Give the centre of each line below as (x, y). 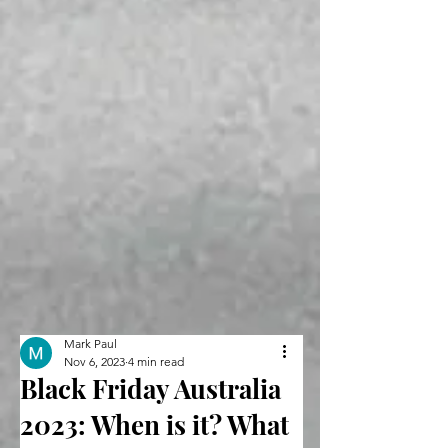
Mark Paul (90, 343)
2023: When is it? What (154, 424)
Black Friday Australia (150, 388)
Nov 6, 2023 (94, 361)
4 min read (156, 361)
